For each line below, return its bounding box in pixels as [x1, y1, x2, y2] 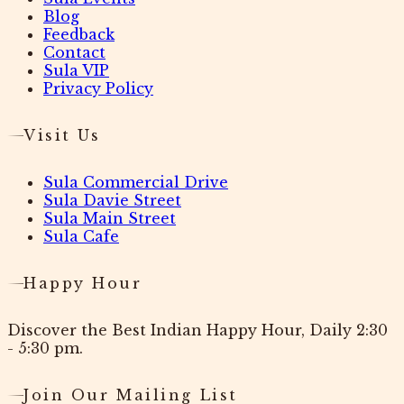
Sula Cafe [43, 227, 119, 246]
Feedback [43, 25, 115, 44]
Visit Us [23, 126, 101, 145]
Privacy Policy [43, 79, 153, 98]
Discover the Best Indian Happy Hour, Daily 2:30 [7, 321, 388, 340]
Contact [43, 43, 106, 62]
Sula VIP [43, 61, 109, 80]
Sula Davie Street [43, 191, 181, 210]
